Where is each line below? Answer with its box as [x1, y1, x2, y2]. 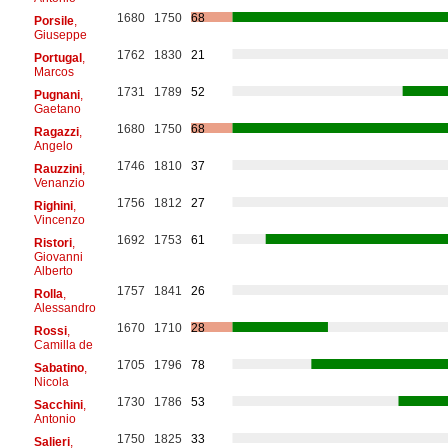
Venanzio [33, 175, 85, 190]
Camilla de [33, 337, 93, 352]
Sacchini [33, 397, 83, 412]
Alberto [33, 263, 73, 278]
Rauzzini [33, 161, 82, 176]
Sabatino [33, 360, 84, 375]
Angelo [33, 138, 73, 153]
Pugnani [33, 87, 80, 102]
